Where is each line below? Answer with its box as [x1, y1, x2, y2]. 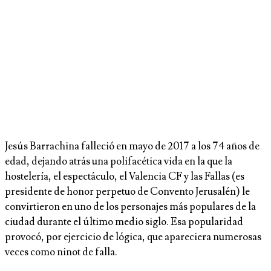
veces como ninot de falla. [5, 246, 117, 260]
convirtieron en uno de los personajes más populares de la [5, 200, 256, 214]
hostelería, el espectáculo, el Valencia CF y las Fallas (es [5, 170, 244, 184]
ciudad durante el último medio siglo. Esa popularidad [5, 215, 243, 229]
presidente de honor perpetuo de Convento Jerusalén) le [5, 185, 250, 199]
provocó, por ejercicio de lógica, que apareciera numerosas [5, 230, 261, 244]
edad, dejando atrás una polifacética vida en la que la [5, 155, 232, 169]
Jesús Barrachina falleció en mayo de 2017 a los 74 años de [5, 140, 260, 154]
